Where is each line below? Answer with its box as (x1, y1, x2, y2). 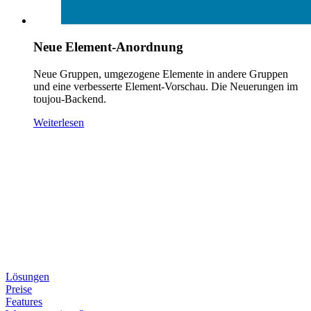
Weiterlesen (33, 117, 84, 129)
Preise (6, 283, 32, 296)
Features (6, 296, 42, 308)
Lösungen (6, 271, 49, 283)
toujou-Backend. (33, 93, 106, 106)
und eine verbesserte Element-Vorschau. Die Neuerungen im (33, 81, 298, 93)
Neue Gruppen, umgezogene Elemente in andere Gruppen (33, 68, 288, 81)
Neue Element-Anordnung (33, 40, 183, 55)
